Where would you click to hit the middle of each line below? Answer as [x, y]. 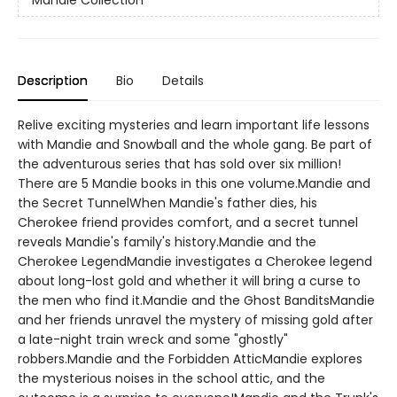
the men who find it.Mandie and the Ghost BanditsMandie [196, 301]
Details [183, 81]
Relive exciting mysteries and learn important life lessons [194, 125]
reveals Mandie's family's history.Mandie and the [167, 242]
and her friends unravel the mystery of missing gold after [195, 320]
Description [53, 81]
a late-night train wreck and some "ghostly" [153, 340]
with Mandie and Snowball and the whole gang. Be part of [195, 145]
